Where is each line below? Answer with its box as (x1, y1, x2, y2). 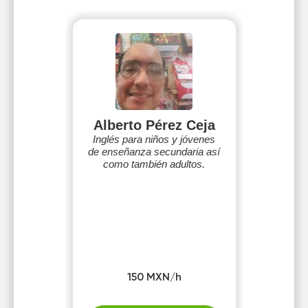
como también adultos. (103, 158, 205, 170)
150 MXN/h (126, 272, 181, 283)
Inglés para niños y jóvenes (93, 133, 215, 145)
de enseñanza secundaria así (88, 146, 220, 157)
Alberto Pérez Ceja (93, 118, 215, 133)
